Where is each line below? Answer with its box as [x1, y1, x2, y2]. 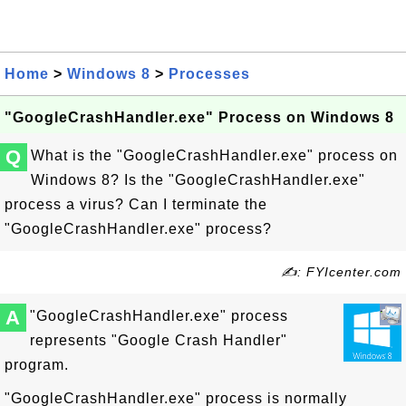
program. [5, 357, 69, 372]
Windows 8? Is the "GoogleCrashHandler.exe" [31, 172, 365, 188]
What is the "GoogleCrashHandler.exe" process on [31, 148, 398, 163]
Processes [169, 66, 250, 82]
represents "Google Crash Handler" [30, 333, 287, 348]
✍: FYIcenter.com [281, 265, 401, 279]
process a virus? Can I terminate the [5, 197, 267, 212]
